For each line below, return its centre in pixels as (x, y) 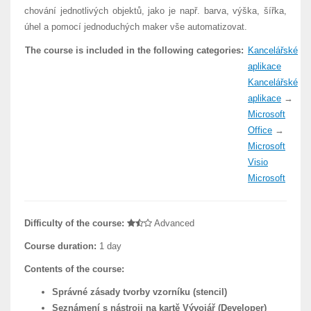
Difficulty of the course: (74, 223)
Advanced (173, 223)
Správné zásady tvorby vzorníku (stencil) (140, 292)
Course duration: (60, 246)
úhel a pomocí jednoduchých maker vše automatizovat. (136, 27)
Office (260, 130)
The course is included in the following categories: (134, 50)
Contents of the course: (74, 269)
